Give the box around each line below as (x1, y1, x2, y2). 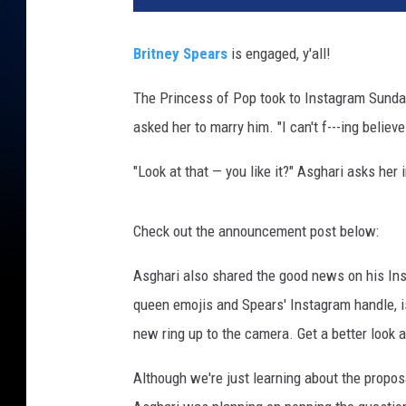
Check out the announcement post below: (133, 222, 379, 241)
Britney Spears (133, 44, 227, 63)
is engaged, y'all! (227, 44, 331, 63)
